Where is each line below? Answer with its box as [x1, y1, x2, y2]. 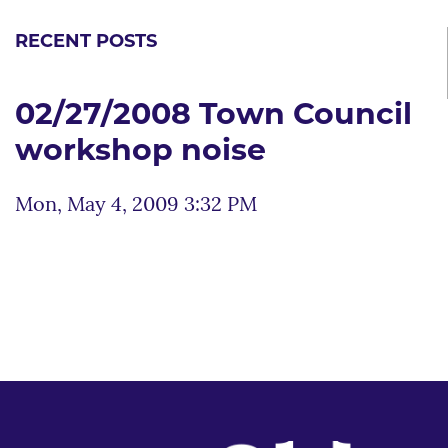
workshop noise [15, 136, 266, 168]
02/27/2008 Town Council [15, 100, 412, 132]
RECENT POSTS [15, 32, 157, 52]
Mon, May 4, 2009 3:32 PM [15, 195, 257, 216]
